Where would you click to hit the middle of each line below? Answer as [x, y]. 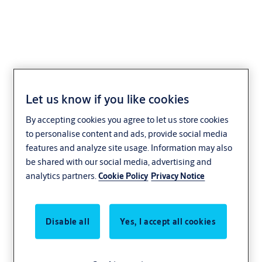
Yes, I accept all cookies [168, 221]
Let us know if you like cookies [108, 99]
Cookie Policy [123, 176]
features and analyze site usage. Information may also [129, 147]
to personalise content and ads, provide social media [127, 133]
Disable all [68, 221]
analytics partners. [62, 175]
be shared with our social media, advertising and [119, 161]
